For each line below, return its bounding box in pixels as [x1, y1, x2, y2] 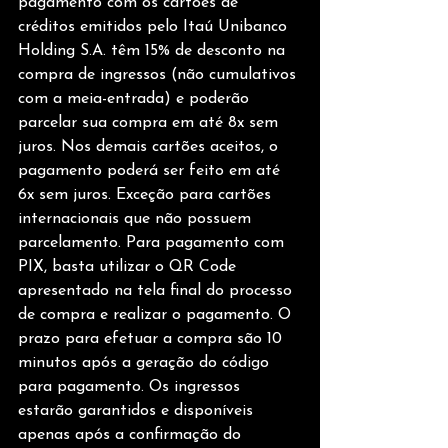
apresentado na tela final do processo [18, 283, 297, 300]
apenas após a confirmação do [18, 427, 246, 444]
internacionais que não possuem [18, 211, 256, 228]
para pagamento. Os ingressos [18, 379, 245, 396]
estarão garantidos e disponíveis [18, 403, 258, 420]
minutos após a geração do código [18, 355, 274, 372]
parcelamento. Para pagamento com [18, 235, 289, 252]
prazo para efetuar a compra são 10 [18, 331, 287, 348]
